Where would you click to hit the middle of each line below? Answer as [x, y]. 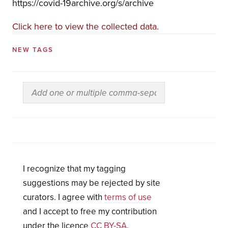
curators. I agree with [63, 197]
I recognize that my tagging [74, 169]
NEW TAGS [33, 50]
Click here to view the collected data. [85, 26]
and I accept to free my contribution [90, 212]
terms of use [128, 197]
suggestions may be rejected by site [91, 183]
